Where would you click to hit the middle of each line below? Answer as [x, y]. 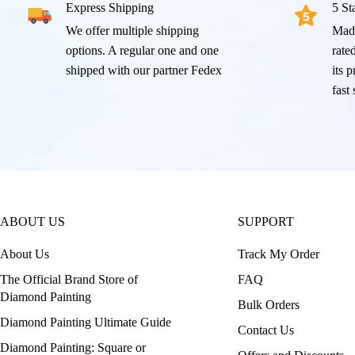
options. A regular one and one [142, 50]
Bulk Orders [269, 304]
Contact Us [266, 330]
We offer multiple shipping [132, 30]
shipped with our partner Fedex [144, 70]
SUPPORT [266, 221]
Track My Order [279, 254]
